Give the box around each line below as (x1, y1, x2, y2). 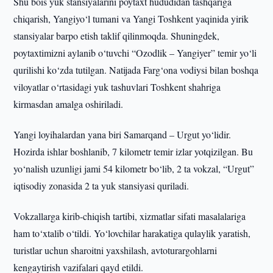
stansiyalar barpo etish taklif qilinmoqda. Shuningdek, (13, 29, 220, 42)
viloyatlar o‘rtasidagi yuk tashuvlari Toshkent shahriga (13, 80, 221, 93)
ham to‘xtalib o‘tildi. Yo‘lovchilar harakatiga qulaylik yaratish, (13, 227, 251, 239)
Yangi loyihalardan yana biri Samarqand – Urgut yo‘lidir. (13, 128, 232, 141)
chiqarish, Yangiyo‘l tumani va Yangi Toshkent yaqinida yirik (13, 12, 249, 25)
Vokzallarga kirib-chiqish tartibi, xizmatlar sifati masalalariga (13, 210, 246, 222)
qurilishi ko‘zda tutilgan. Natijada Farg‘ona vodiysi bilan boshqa (13, 63, 259, 76)
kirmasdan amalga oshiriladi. (13, 97, 124, 110)
